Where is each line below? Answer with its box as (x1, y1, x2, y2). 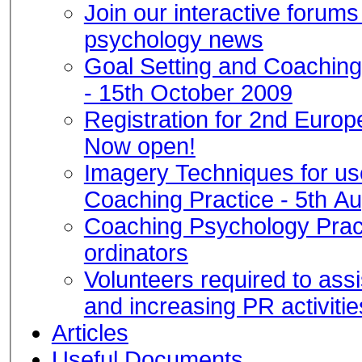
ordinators (83, 239, 188, 266)
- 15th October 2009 (83, 79, 293, 106)
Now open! (83, 133, 196, 159)
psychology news (83, 26, 263, 53)
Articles (51, 319, 128, 346)
